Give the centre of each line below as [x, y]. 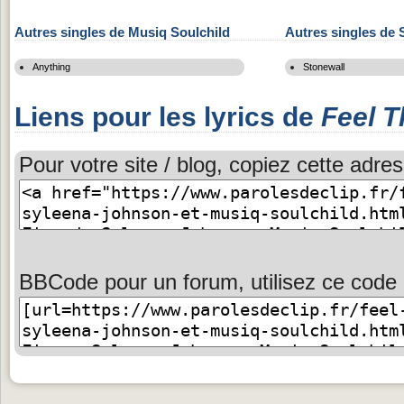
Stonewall [324, 67]
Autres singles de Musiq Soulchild [122, 32]
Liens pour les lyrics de [168, 117]
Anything [51, 67]
